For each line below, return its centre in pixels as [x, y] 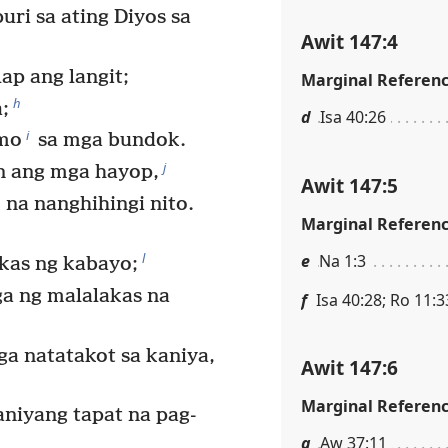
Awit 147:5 [349, 185]
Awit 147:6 [349, 368]
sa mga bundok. [110, 141]
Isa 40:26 [353, 116]
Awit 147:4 [349, 41]
